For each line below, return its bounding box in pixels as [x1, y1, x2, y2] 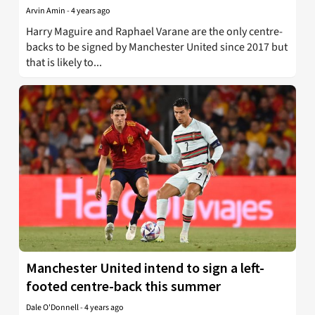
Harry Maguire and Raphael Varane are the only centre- [26, 24, 283, 40]
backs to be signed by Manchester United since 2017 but [26, 39, 288, 56]
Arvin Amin [26, 5, 65, 18]
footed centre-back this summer [26, 276, 221, 295]
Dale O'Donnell [26, 301, 79, 314]
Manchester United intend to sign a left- [26, 258, 264, 276]
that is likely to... [26, 55, 102, 71]
